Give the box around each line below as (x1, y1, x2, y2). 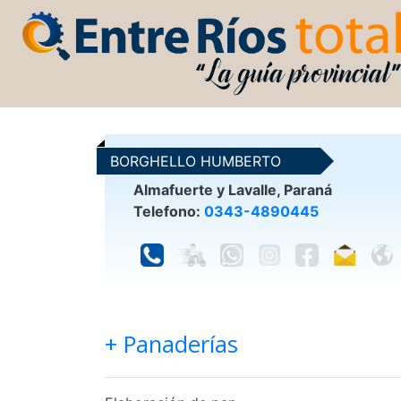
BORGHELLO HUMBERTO (110, 151, 281, 170)
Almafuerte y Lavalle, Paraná (133, 180, 332, 199)
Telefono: (133, 201, 204, 220)
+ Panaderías (105, 328, 238, 360)
